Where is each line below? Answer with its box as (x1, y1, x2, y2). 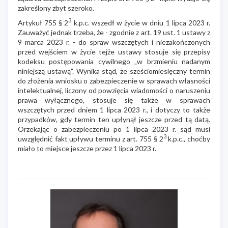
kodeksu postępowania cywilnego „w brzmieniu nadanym (18, 56, 210, 66)
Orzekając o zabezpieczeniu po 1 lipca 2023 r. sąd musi (18, 124, 210, 133)
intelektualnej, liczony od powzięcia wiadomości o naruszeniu (18, 85, 210, 95)
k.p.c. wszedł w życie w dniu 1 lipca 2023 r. (71, 18, 210, 27)
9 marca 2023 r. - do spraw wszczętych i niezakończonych (18, 37, 210, 46)
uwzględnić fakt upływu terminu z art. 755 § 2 (18, 134, 163, 143)
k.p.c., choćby (166, 134, 210, 143)
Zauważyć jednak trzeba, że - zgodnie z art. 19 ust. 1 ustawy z (18, 27, 210, 37)
